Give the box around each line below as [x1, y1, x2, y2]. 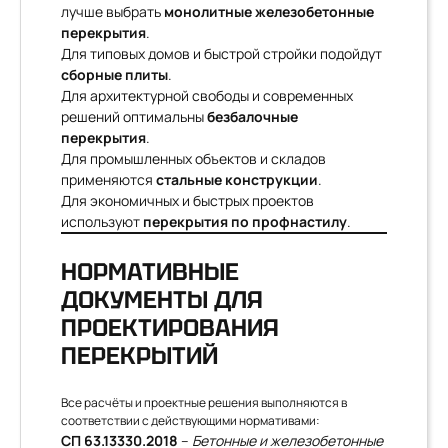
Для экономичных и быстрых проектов [61, 191, 314, 210]
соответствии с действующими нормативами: [61, 412, 320, 429]
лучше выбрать [61, 2, 164, 21]
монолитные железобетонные [164, 2, 374, 21]
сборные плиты [61, 65, 168, 84]
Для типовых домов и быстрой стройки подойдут [61, 44, 382, 63]
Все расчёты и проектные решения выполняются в [61, 394, 347, 411]
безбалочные [207, 107, 298, 126]
